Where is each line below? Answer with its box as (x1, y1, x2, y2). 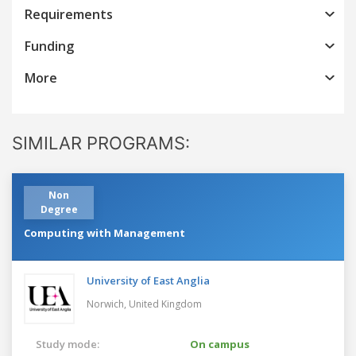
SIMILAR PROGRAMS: (12, 132, 190, 153)
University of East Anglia (87, 273, 210, 288)
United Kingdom (129, 296, 202, 311)
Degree (40, 202, 78, 216)
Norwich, (87, 296, 129, 311)
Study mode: (36, 336, 99, 351)
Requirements (25, 5, 113, 23)
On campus (190, 336, 250, 351)
